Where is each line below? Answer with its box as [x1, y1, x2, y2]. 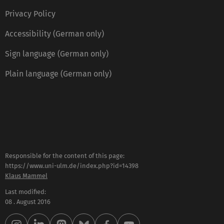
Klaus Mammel [5, 171, 47, 179]
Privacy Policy [5, 8, 55, 18]
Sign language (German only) [5, 48, 108, 58]
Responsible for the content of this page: [5, 151, 124, 159]
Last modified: [5, 188, 46, 196]
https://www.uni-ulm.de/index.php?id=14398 [5, 161, 138, 169]
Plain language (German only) [5, 68, 111, 78]
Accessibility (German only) [5, 28, 104, 38]
